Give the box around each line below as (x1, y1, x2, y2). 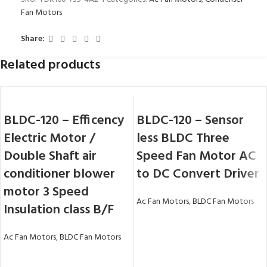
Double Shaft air (4, 145, 97, 167)
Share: (21, 32, 45, 46)
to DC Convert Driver (136, 163, 259, 185)
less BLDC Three (136, 128, 229, 149)
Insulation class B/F (4, 199, 114, 221)
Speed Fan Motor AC (136, 145, 256, 167)
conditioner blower (4, 163, 115, 185)
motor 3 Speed (4, 181, 89, 203)
